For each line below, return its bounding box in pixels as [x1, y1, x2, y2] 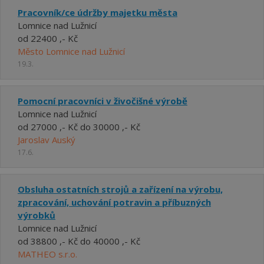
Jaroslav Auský [18, 134, 75, 146]
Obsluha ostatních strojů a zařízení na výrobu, [18, 183, 223, 195]
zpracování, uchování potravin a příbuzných [18, 196, 211, 208]
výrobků [18, 209, 55, 221]
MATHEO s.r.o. [18, 248, 77, 260]
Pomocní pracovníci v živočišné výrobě [18, 95, 187, 107]
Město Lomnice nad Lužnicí [18, 45, 125, 57]
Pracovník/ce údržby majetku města [18, 6, 177, 18]
